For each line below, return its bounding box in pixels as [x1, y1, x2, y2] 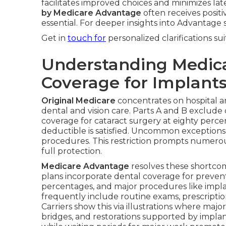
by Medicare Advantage [41, 8, 141, 18]
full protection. [41, 146, 102, 156]
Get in [41, 33, 68, 43]
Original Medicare [41, 95, 116, 105]
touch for [68, 33, 106, 43]
